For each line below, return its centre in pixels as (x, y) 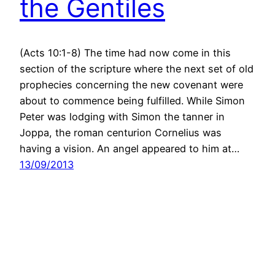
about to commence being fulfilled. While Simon (132, 100)
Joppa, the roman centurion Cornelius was (121, 132)
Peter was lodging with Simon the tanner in (122, 116)
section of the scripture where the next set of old (137, 68)
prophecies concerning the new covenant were (131, 84)
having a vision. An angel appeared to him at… (130, 148)
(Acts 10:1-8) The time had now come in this (125, 52)
